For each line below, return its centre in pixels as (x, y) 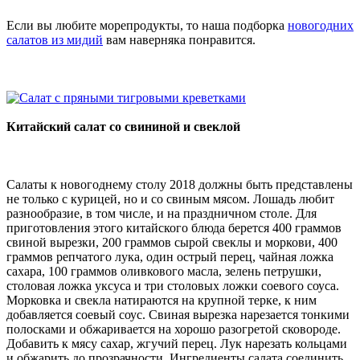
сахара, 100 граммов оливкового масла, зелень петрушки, (164, 271)
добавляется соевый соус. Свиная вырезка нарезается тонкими (178, 314)
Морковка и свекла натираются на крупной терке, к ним (162, 300)
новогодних (321, 25)
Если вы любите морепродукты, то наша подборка (147, 25)
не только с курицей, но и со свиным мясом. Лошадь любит (170, 198)
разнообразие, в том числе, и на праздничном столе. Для (162, 213)
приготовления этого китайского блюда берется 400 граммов (174, 227)
